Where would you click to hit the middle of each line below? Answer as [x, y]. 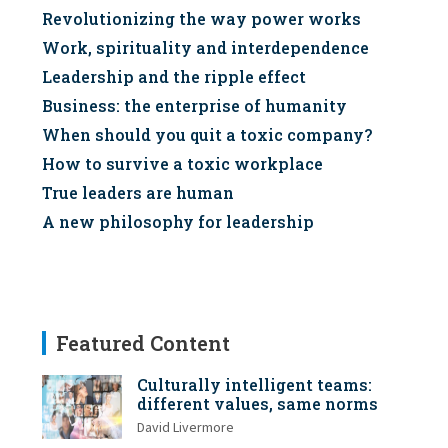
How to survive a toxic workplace [182, 164]
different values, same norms [257, 404]
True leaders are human [138, 193]
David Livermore [185, 428]
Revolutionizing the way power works [201, 19]
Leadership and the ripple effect [174, 77]
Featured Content [143, 343]
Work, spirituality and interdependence [205, 48]
